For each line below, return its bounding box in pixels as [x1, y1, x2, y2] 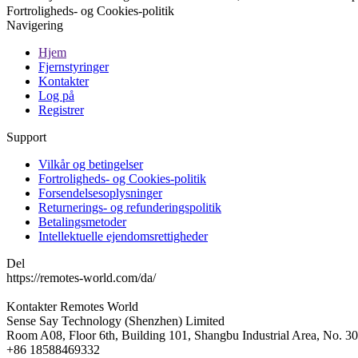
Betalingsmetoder [38, 214, 126, 229]
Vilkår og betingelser [38, 157, 143, 171]
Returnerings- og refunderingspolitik [38, 200, 221, 214]
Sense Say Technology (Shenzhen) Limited [6, 313, 225, 328]
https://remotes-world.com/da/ [6, 270, 156, 284]
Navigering [6, 18, 63, 32]
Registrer [38, 102, 84, 117]
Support [6, 129, 46, 144]
